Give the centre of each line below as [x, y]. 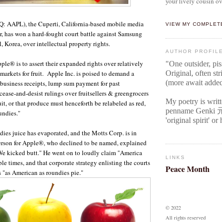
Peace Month [188, 168]
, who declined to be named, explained [95, 142]
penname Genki [191, 111]
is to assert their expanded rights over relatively [80, 63]
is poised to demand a [105, 73]
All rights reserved [186, 217]
